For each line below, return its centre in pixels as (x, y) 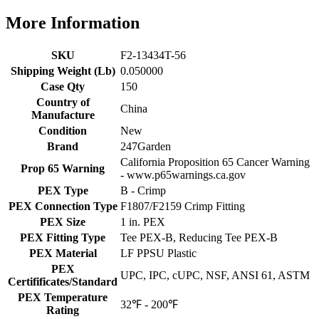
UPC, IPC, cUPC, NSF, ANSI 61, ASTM (215, 275)
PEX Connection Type (63, 206)
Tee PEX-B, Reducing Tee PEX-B (199, 237)
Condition (63, 130)
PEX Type (63, 190)
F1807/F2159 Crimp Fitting (183, 206)
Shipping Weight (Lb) (63, 70)
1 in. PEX (143, 221)
